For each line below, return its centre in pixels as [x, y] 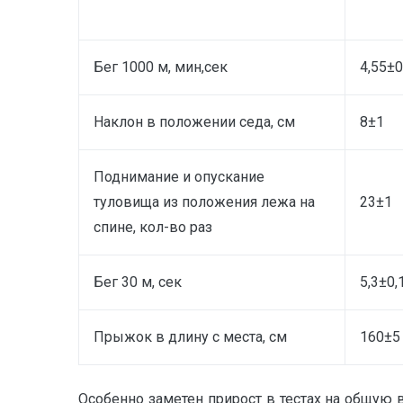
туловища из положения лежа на [204, 201]
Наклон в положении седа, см [194, 121]
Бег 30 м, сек [138, 282]
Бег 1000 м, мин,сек [161, 67]
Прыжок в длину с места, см [190, 336]
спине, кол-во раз [153, 227]
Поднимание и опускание [179, 176]
